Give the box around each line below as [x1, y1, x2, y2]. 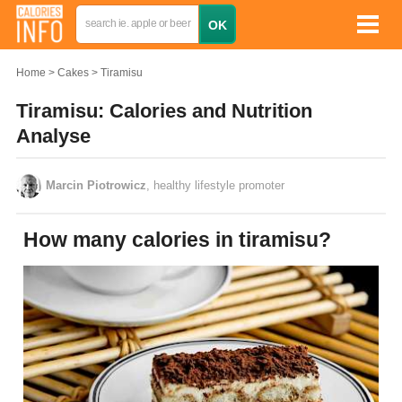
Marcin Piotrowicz [46, 179, 146, 192]
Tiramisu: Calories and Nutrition [16, 100, 312, 122]
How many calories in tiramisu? [39, 227, 331, 251]
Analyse [16, 125, 91, 147]
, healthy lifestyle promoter [146, 179, 284, 192]
